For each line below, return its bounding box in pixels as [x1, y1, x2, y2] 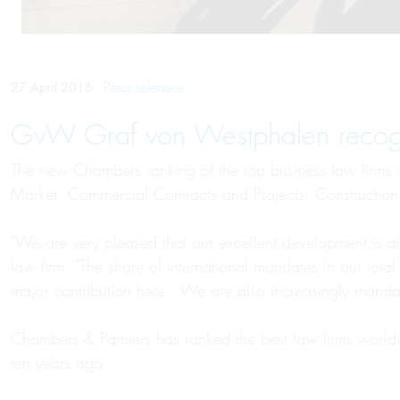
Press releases [104, 78, 183, 96]
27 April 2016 [11, 79, 96, 96]
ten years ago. [11, 353, 108, 373]
